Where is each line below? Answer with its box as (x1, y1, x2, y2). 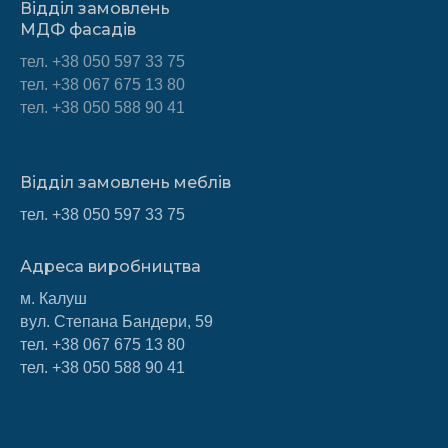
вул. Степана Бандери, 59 (20, 313, 213, 330)
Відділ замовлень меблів (20, 173, 231, 192)
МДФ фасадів (20, 20, 136, 39)
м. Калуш (20, 290, 87, 307)
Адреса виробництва (20, 257, 201, 276)
